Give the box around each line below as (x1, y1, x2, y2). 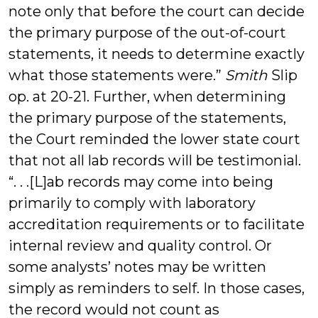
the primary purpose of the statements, (9, 109, 286, 126)
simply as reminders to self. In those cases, (9, 280, 305, 297)
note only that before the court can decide (9, 3, 305, 20)
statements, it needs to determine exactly (9, 45, 305, 62)
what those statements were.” (9, 67, 225, 84)
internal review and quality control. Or (9, 237, 272, 254)
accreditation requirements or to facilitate (9, 216, 305, 233)
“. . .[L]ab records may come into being (9, 173, 273, 190)
